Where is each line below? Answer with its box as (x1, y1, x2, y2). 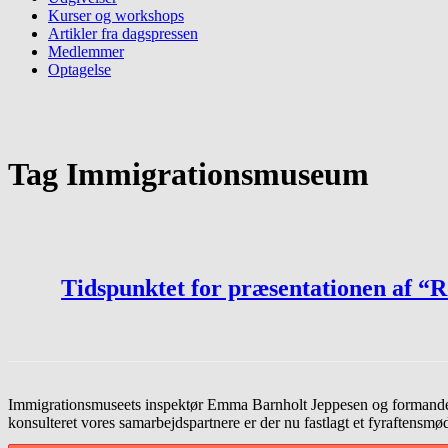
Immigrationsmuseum (66, 156, 369, 193)
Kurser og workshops (48, 7, 184, 24)
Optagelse (48, 61, 111, 78)
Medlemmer (48, 43, 124, 60)
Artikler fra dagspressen (48, 25, 198, 42)
